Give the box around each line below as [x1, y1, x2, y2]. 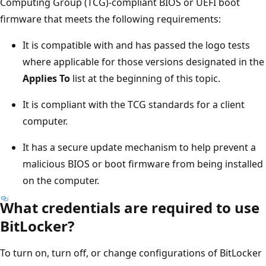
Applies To [23, 71, 70, 85]
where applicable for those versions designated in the [23, 55, 264, 68]
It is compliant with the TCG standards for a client [23, 97, 245, 111]
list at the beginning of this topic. [70, 71, 220, 85]
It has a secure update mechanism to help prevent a [23, 140, 256, 154]
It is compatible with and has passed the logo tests [23, 38, 250, 52]
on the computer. [23, 173, 99, 187]
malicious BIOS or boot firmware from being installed [23, 157, 263, 170]
